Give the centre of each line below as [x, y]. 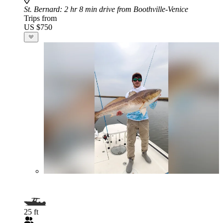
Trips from [40, 18]
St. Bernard [42, 9]
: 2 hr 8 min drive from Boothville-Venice [124, 9]
